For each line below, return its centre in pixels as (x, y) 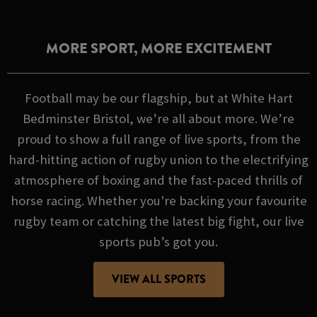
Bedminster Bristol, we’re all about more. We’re (158, 118)
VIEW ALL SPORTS (158, 279)
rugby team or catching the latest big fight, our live (158, 221)
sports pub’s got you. (158, 241)
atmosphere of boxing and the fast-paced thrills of (158, 180)
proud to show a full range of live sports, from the (158, 139)
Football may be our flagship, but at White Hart (158, 98)
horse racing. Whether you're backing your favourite (158, 200)
